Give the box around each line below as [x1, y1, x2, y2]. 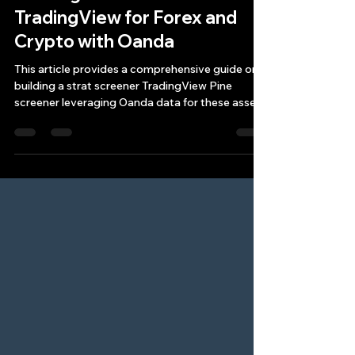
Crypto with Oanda [14, 59, 174, 81]
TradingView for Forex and [14, 35, 237, 57]
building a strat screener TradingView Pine [14, 107, 232, 121]
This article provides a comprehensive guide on [14, 90, 258, 105]
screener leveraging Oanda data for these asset [14, 124, 261, 138]
